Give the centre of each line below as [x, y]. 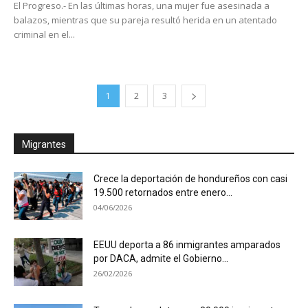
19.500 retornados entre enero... [163, 192]
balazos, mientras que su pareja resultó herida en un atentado [145, 20]
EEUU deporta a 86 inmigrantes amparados [187, 244]
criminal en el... [44, 34]
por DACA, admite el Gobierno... [161, 258]
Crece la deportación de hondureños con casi [190, 178]
